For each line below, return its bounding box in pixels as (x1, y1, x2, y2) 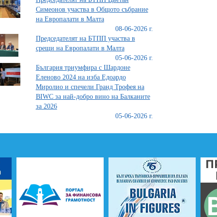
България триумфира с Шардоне (35, 64, 130, 71)
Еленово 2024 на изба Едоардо (35, 74, 126, 81)
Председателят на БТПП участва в (35, 35, 135, 42)
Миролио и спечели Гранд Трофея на (35, 83, 144, 91)
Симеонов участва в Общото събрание (35, 6, 148, 13)
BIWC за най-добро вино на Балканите (35, 93, 150, 100)
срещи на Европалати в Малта (35, 45, 124, 52)
